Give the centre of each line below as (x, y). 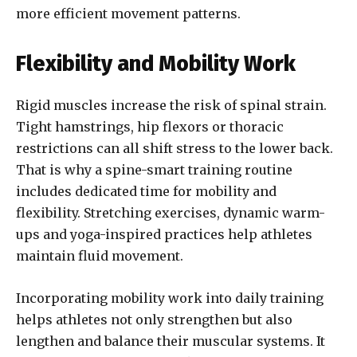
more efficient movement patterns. (128, 14)
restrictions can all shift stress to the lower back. (175, 149)
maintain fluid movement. (100, 256)
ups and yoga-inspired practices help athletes (164, 235)
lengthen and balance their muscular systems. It (171, 341)
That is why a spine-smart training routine (154, 170)
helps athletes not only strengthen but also (154, 320)
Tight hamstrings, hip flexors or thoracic (150, 127)
